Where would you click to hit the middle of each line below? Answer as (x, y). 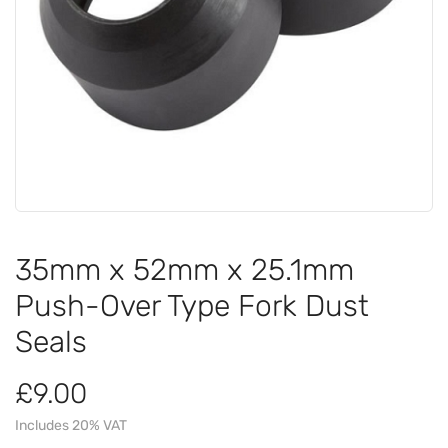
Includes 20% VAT (71, 425)
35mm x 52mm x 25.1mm (184, 269)
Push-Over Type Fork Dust (192, 305)
